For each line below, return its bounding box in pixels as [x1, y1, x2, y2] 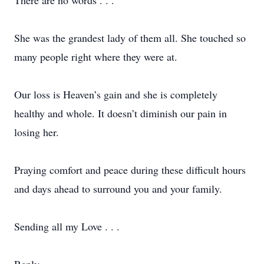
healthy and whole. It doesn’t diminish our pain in [14, 106, 227, 120]
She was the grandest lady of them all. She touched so [14, 31, 246, 45]
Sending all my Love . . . [14, 219, 120, 233]
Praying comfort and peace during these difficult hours [14, 163, 246, 177]
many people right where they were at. [14, 49, 177, 64]
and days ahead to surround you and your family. [14, 181, 222, 196]
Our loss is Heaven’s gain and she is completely [14, 87, 217, 101]
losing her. [14, 125, 59, 139]
